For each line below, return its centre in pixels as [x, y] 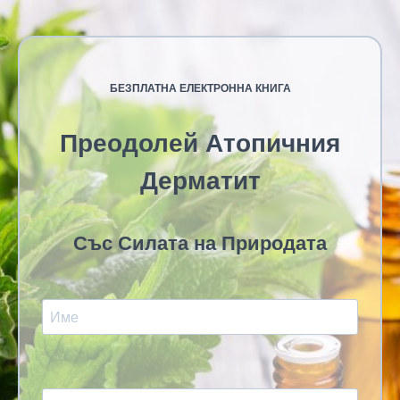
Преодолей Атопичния [200, 143]
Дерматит [200, 181]
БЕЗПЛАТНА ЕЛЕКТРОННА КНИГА [200, 88]
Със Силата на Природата [200, 243]
